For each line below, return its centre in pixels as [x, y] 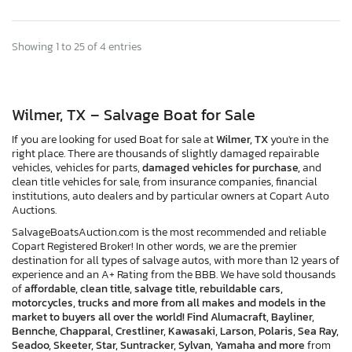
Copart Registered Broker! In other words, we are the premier [154, 246]
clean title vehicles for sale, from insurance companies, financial [165, 181]
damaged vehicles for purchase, [222, 167]
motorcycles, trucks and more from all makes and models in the [169, 302]
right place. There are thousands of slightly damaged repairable [165, 153]
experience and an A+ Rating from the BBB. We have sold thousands [174, 274]
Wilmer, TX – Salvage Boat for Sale [134, 114]
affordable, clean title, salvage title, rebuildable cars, [154, 288]
